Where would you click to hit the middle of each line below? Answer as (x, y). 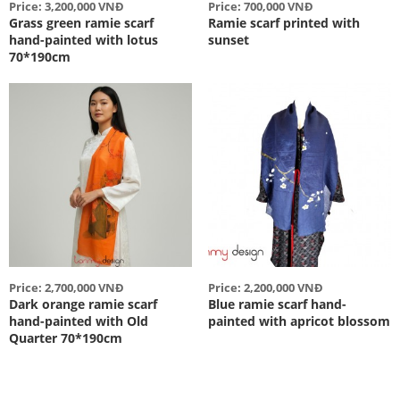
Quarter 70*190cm (66, 337)
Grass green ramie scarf (81, 23)
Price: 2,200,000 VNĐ (265, 287)
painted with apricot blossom (299, 321)
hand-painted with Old (79, 321)
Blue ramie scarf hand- (277, 304)
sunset (228, 40)
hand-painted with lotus (83, 40)
